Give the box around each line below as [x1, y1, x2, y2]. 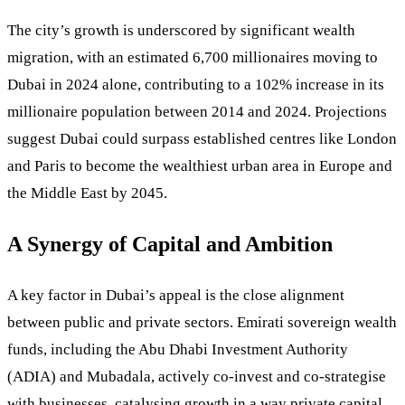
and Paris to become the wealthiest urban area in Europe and [7, 157, 392, 175]
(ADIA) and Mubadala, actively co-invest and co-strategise [7, 368, 386, 386]
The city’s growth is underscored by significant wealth [7, 22, 355, 40]
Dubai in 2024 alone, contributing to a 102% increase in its [7, 76, 384, 94]
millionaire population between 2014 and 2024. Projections [7, 103, 387, 121]
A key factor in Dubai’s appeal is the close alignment [7, 287, 344, 305]
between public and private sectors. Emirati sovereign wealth [7, 314, 397, 332]
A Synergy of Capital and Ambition [7, 232, 333, 257]
